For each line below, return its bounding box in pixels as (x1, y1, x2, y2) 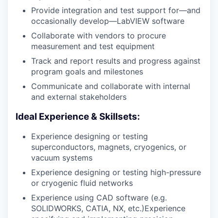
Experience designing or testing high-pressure (31, 167, 201, 178)
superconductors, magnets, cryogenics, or (31, 142, 186, 152)
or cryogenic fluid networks (31, 178, 133, 188)
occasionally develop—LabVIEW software (31, 16, 184, 26)
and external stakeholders (31, 91, 127, 102)
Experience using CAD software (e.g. (31, 193, 167, 203)
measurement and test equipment (31, 41, 155, 51)
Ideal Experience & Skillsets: (16, 110, 140, 122)
